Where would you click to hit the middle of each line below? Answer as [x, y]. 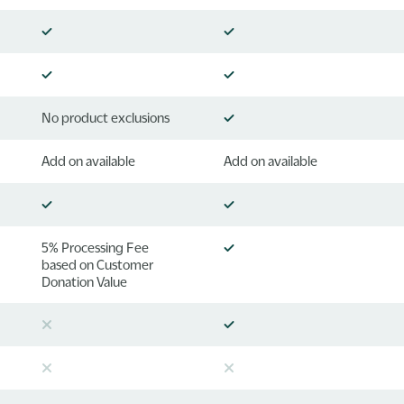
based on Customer [98, 264]
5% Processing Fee [96, 247]
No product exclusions [106, 117]
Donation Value [85, 281]
